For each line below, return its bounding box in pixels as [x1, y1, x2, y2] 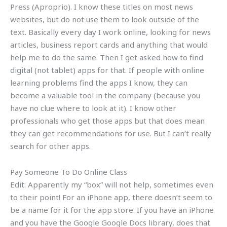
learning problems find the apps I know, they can [10, 77, 187, 88]
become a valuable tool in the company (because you [10, 90, 200, 100]
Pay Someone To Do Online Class [10, 166, 127, 177]
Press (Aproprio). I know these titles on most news [10, 1, 193, 12]
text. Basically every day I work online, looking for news [10, 26, 211, 37]
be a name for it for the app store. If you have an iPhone [10, 204, 214, 215]
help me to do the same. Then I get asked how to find [10, 52, 203, 62]
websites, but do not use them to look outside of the [10, 14, 199, 24]
